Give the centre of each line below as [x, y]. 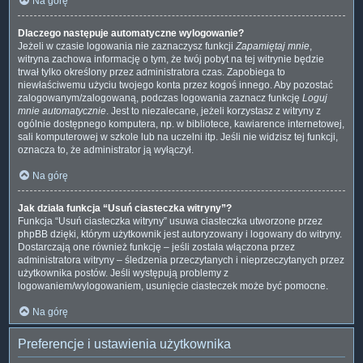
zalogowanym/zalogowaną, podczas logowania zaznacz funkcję [160, 98]
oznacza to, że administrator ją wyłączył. [106, 149]
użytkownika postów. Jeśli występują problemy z [123, 273]
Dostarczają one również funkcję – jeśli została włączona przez [156, 247]
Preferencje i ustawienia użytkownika [124, 344]
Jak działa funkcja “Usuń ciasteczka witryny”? [125, 208]
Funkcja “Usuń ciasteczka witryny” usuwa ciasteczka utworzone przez [170, 221]
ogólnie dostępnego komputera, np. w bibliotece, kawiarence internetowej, [181, 124]
